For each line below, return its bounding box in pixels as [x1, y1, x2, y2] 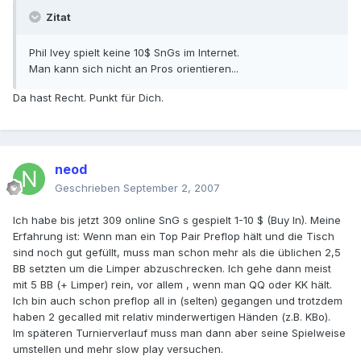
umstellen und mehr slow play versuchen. [13, 342, 223, 356]
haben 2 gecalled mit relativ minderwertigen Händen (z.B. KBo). [13, 310, 330, 324]
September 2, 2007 [123, 181, 220, 195]
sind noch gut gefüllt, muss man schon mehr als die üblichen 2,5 [13, 246, 341, 259]
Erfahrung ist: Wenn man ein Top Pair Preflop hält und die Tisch [13, 230, 334, 243]
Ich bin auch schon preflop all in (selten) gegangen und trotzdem [13, 294, 342, 308]
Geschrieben [55, 181, 123, 195]
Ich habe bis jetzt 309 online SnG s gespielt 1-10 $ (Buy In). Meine [13, 214, 341, 227]
